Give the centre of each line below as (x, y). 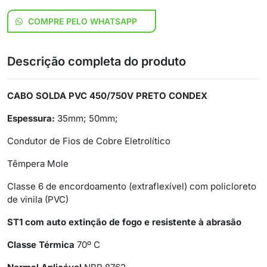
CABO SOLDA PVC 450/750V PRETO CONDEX (107, 96)
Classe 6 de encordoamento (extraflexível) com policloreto (132, 187)
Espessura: (31, 119)
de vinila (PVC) (38, 200)
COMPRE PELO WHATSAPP (81, 21)
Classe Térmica (41, 245)
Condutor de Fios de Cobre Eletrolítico (89, 141)
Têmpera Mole (38, 164)
